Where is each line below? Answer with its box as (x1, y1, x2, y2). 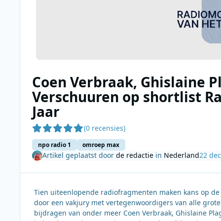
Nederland (163, 150, 199, 160)
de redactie (115, 150, 153, 160)
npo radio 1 (37, 141, 71, 149)
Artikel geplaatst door (42, 150, 116, 160)
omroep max (82, 141, 120, 149)
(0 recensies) (83, 123, 125, 133)
